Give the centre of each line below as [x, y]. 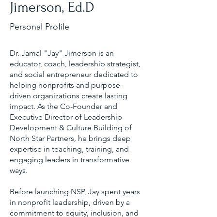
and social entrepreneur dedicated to [74, 74]
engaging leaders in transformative [70, 160]
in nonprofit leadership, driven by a [70, 202]
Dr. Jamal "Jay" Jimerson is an [62, 53]
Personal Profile [39, 27]
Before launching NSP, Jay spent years [75, 192]
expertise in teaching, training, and [69, 149]
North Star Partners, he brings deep [70, 138]
